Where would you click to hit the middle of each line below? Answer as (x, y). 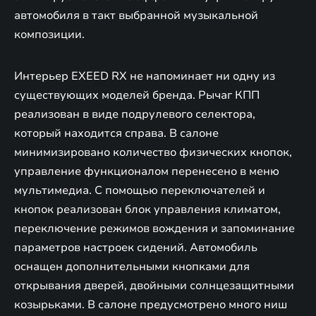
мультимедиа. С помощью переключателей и (140, 190)
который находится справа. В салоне (116, 133)
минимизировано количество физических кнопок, (153, 152)
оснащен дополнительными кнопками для (132, 266)
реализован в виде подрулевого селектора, (135, 114)
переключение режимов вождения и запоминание (154, 228)
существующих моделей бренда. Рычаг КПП (137, 95)
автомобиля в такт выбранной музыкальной (136, 15)
